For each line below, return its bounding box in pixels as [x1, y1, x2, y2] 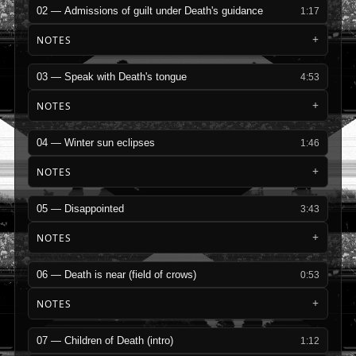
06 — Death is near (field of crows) [37, 269, 196, 281]
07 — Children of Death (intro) [37, 335, 173, 346]
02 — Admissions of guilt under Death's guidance [37, 5, 263, 17]
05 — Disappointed [37, 203, 124, 215]
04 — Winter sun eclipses [37, 137, 155, 149]
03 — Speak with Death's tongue [37, 71, 187, 83]
